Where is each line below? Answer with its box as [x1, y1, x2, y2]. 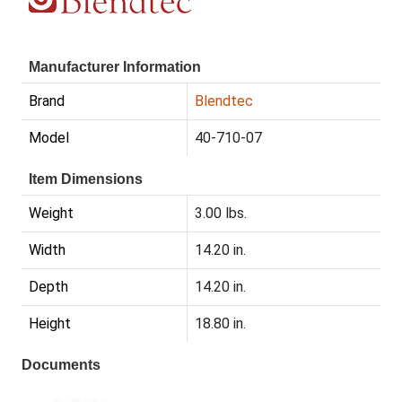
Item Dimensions [29, 171, 143, 188]
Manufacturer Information [29, 59, 201, 75]
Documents [22, 357, 100, 373]
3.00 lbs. [195, 205, 247, 223]
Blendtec [195, 92, 253, 110]
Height [29, 315, 71, 333]
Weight [29, 205, 74, 223]
